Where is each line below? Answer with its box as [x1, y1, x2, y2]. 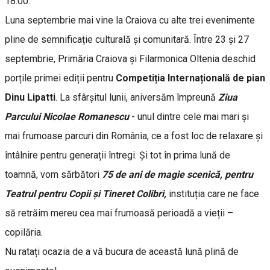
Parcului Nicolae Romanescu [5, 110, 129, 122]
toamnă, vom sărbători [5, 168, 102, 180]
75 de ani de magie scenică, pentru [102, 168, 253, 180]
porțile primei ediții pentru [5, 72, 116, 84]
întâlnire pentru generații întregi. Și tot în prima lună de [5, 149, 230, 161]
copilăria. [5, 226, 43, 238]
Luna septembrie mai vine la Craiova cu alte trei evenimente [5, 14, 255, 26]
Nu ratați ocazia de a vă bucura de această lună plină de [5, 245, 239, 257]
